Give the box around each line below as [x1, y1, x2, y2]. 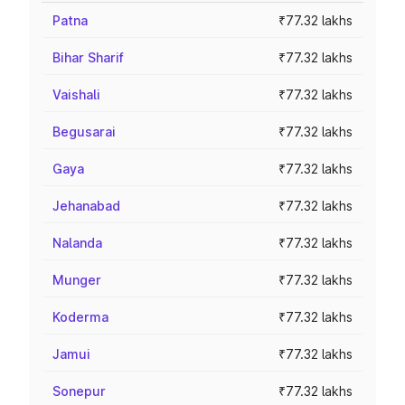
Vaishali [52, 87, 100, 102]
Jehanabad [52, 198, 120, 213]
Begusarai [52, 124, 116, 139]
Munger [52, 272, 101, 287]
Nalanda [52, 235, 102, 250]
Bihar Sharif [52, 50, 124, 65]
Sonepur [52, 383, 106, 399]
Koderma [52, 309, 108, 325]
